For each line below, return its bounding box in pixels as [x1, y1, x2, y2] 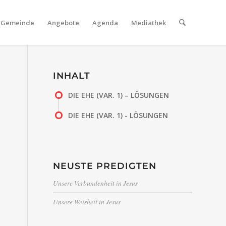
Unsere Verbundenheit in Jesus [53, 178, 138, 188]
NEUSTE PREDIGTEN [53, 160, 157, 171]
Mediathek [131, 18, 166, 27]
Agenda [92, 18, 118, 27]
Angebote [47, 18, 79, 27]
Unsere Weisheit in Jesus [53, 197, 121, 206]
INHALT [53, 70, 91, 81]
